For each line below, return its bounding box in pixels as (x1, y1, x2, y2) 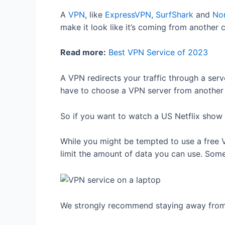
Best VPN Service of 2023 (108, 47, 208, 58)
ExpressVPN (105, 9, 151, 20)
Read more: (60, 47, 106, 58)
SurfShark (156, 9, 193, 20)
